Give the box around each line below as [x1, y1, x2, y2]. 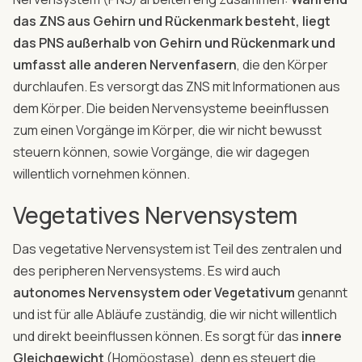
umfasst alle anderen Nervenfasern [13, 55, 237, 74]
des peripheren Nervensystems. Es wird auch [13, 261, 280, 280]
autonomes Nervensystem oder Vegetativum [13, 283, 297, 301]
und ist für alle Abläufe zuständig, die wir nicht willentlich [13, 305, 337, 323]
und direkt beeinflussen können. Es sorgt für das [13, 326, 301, 345]
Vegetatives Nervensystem [13, 199, 298, 230]
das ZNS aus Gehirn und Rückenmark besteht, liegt [13, 11, 330, 30]
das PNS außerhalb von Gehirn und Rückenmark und [13, 33, 335, 52]
